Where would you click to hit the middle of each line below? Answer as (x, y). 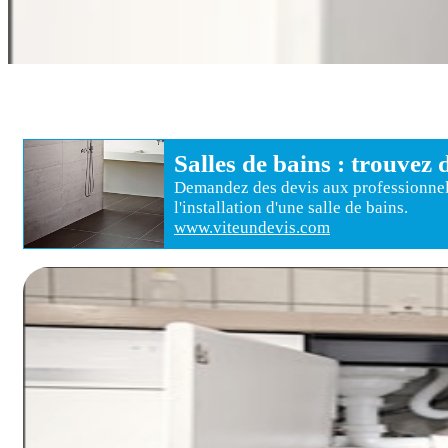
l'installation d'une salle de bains (289, 207)
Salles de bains (252, 163)
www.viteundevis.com (252, 227)
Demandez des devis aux (263, 187)
